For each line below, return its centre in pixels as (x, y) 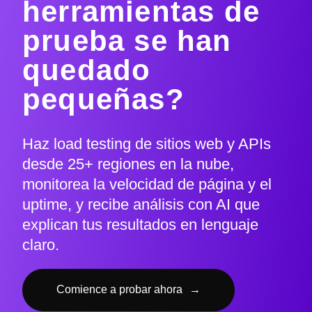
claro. (41, 245)
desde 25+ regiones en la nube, (128, 164)
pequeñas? (103, 100)
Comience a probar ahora (119, 290)
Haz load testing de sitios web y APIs (147, 144)
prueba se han (127, 41)
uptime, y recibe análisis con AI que (141, 205)
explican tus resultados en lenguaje (140, 225)
